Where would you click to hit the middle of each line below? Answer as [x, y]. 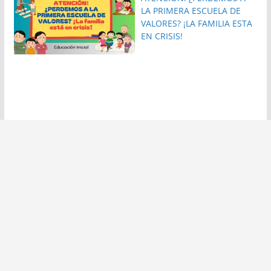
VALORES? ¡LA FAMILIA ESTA [197, 23]
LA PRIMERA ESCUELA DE [191, 10]
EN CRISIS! [162, 36]
